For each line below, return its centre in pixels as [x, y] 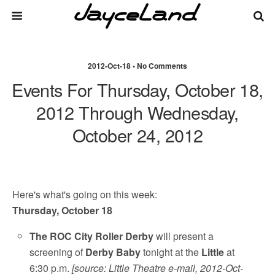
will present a [184, 236]
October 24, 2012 [137, 135]
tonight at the [171, 252]
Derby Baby [113, 252]
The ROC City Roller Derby [92, 236]
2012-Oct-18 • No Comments [137, 66]
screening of [58, 252]
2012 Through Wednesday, [137, 112]
